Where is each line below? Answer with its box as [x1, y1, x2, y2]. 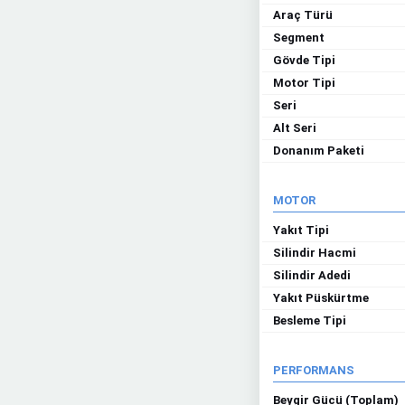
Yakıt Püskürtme [273, 291, 369, 305]
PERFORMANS [273, 363, 354, 377]
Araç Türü [273, 8, 333, 22]
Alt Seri [273, 121, 316, 135]
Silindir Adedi [273, 268, 351, 282]
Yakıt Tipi [273, 223, 329, 237]
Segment [273, 31, 325, 44]
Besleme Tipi [273, 314, 346, 327]
